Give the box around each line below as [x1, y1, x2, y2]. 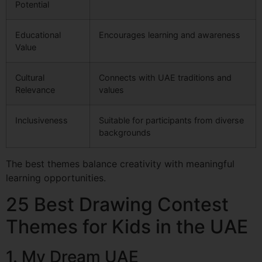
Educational [15, 30, 61, 40]
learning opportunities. [6, 172, 106, 184]
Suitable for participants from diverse [99, 115, 244, 126]
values [99, 85, 124, 95]
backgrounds [99, 127, 151, 138]
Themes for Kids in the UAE [6, 215, 248, 238]
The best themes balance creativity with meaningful [6, 158, 235, 170]
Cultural [15, 73, 44, 83]
